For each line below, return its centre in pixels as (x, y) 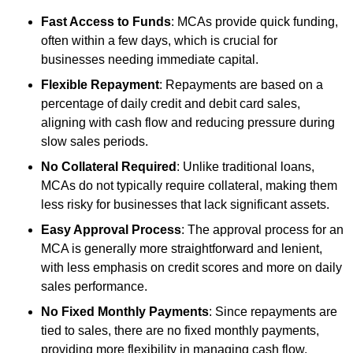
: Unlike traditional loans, (245, 166)
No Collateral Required (109, 166)
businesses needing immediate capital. (150, 59)
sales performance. (94, 286)
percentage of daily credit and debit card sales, (171, 103)
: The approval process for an (262, 229)
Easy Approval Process (111, 229)
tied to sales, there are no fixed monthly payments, (180, 330)
